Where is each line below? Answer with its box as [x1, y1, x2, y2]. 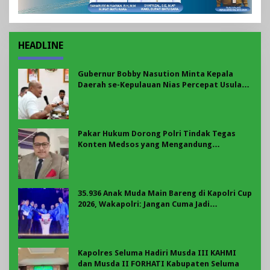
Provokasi [78, 151, 118, 160]
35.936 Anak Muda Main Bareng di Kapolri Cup [78, 189, 252, 198]
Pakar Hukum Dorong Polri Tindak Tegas [78, 129, 236, 139]
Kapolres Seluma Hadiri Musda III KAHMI [78, 248, 236, 258]
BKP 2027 [78, 91, 111, 101]
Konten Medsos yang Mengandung [78, 140, 212, 149]
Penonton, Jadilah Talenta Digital [78, 210, 209, 220]
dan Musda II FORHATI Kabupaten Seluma [78, 259, 239, 269]
